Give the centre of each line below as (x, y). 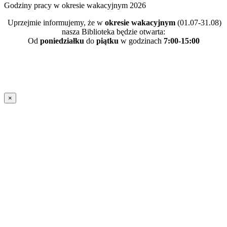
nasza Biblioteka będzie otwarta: (113, 31)
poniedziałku (62, 41)
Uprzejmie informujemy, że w (56, 22)
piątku (107, 41)
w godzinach (141, 41)
